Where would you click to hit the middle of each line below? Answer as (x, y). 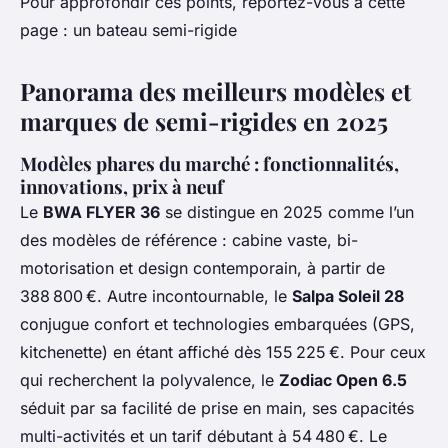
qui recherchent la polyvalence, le (149, 380)
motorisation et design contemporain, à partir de (202, 268)
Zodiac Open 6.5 (343, 380)
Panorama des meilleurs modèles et (215, 91)
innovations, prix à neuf (122, 187)
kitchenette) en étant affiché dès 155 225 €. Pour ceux (223, 352)
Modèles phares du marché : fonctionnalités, (209, 164)
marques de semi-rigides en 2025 (204, 121)
